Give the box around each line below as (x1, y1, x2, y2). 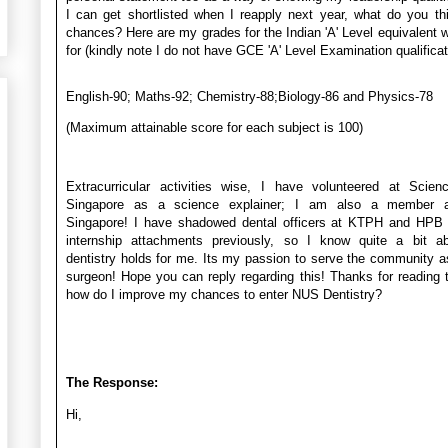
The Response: (66, 374, 158, 390)
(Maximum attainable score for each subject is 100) (66, 119, 363, 135)
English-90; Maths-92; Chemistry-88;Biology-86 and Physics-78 (66, 88, 433, 104)
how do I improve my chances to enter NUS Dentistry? (66, 286, 382, 302)
